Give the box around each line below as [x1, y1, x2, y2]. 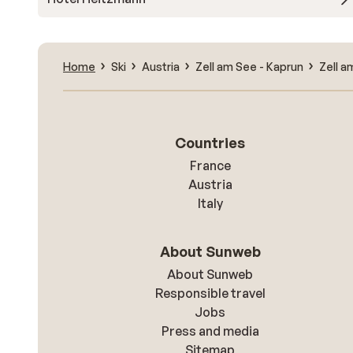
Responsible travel [154, 285, 266, 301]
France [189, 158, 231, 173]
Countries [175, 134, 246, 151]
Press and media [161, 323, 259, 339]
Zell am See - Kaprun [195, 59, 303, 73]
